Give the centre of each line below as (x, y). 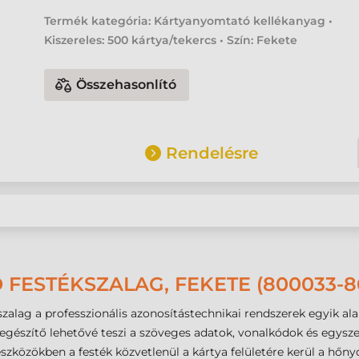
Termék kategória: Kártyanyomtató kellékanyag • (189, 21)
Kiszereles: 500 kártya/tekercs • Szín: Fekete (171, 40)
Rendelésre (212, 153)
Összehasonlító (127, 85)
